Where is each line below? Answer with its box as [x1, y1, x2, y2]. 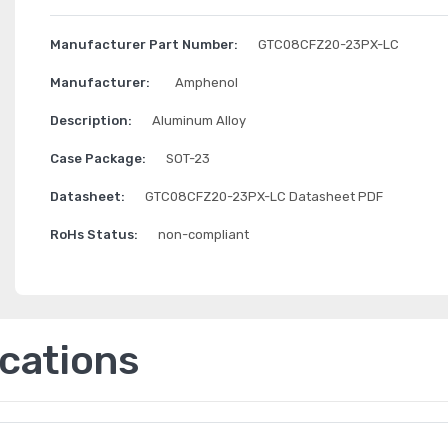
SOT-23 [165, 151, 210, 166]
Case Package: [49, 151, 146, 166]
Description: [49, 113, 132, 128]
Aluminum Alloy [151, 113, 246, 128]
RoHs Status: [49, 227, 138, 242]
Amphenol [174, 75, 238, 90]
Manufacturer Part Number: [49, 37, 238, 52]
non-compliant [157, 227, 249, 242]
